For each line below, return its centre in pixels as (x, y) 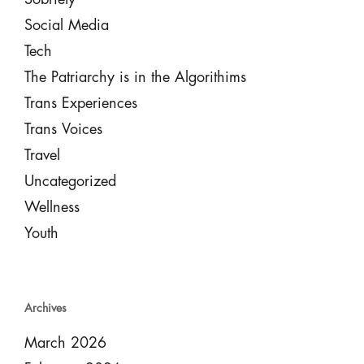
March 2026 (65, 343)
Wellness (52, 207)
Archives (45, 308)
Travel (42, 155)
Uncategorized (70, 181)
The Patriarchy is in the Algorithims (135, 77)
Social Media (66, 25)
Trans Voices (63, 129)
